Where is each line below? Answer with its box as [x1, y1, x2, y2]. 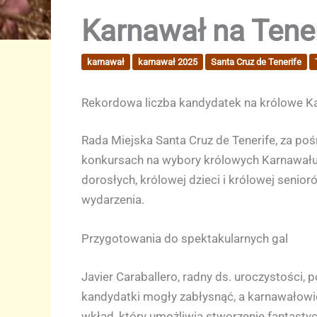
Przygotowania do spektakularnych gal [81, 231, 288, 246]
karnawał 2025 [137, 56, 197, 67]
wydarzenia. [81, 192, 144, 207]
